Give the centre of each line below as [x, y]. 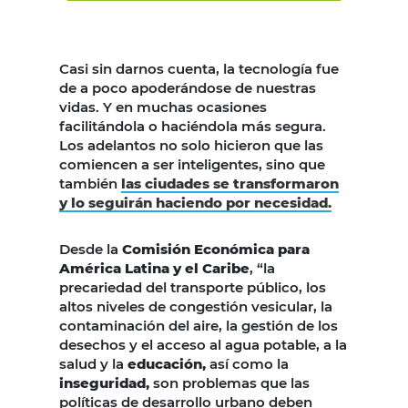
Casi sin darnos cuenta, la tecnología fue [199, 68]
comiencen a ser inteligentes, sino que [192, 164]
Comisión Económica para [216, 249]
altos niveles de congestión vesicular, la [196, 306]
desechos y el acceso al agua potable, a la [203, 344]
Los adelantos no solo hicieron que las [191, 145]
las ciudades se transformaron [230, 183]
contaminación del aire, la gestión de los [199, 325]
